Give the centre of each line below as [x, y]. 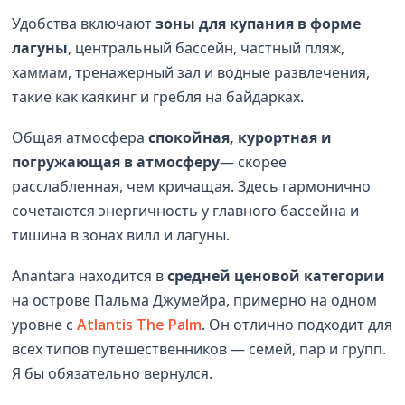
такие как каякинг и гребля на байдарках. [158, 96]
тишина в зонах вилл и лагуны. [121, 235]
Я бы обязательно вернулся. [113, 373]
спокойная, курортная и [240, 137]
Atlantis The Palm [140, 324]
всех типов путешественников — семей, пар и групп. [199, 348]
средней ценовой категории [277, 275]
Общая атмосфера [80, 137]
